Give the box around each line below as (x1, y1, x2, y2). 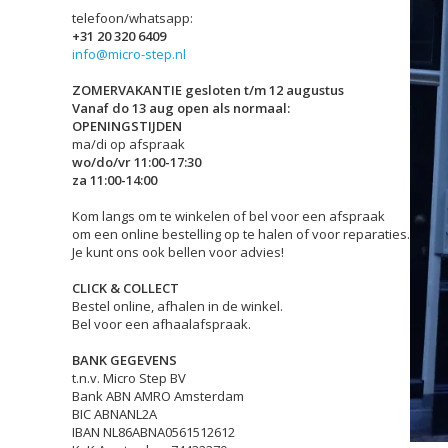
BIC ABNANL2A (72, 404, 157, 423)
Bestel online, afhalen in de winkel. (72, 296, 283, 315)
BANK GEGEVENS (72, 350, 177, 369)
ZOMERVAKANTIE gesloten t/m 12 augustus (72, 80, 344, 99)
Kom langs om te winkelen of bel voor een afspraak (72, 206, 388, 225)
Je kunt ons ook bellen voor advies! (72, 242, 284, 261)
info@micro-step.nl (72, 44, 186, 63)
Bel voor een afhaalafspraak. (72, 314, 251, 333)
